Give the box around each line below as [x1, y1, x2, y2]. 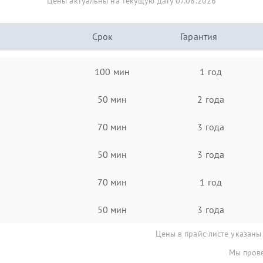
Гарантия [180, 31, 218, 42]
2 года [197, 93, 224, 105]
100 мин [95, 65, 130, 77]
